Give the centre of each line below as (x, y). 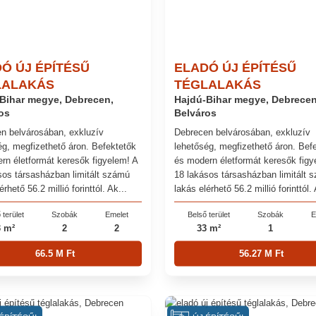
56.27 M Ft (261, 253)
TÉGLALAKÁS (217, 84)
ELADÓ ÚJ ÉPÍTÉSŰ (235, 67)
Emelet (116, 215)
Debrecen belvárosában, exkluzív (242, 132)
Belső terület (209, 215)
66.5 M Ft (55, 253)
